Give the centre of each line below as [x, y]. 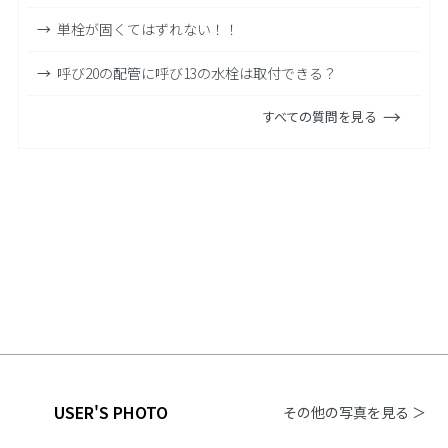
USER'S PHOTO [111, 412]
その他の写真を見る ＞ [354, 412]
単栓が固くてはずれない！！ [147, 29]
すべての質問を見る [320, 117]
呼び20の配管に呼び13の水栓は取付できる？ [196, 73]
